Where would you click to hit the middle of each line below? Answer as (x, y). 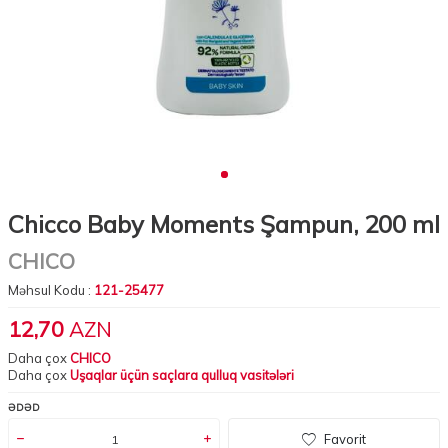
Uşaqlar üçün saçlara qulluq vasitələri (182, 375)
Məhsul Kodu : (51, 290)
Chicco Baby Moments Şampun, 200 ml (224, 224)
